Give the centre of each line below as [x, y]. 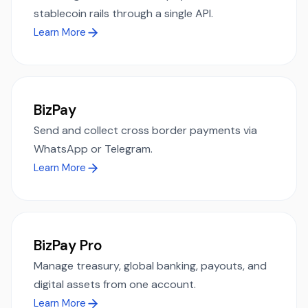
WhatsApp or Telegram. [93, 148]
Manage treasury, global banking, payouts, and [150, 265]
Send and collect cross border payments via [145, 130]
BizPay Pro [68, 245]
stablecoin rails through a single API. [123, 13]
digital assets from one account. [115, 284]
